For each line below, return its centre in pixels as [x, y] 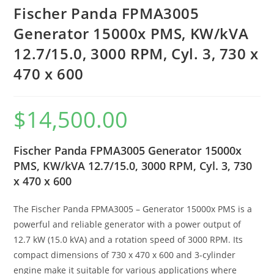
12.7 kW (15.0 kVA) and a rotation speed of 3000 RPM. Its [128, 239]
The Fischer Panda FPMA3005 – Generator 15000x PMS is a [133, 209]
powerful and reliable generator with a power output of [128, 224]
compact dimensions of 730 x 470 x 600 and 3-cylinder [125, 254]
